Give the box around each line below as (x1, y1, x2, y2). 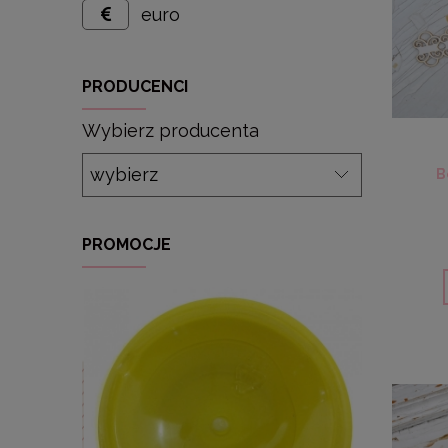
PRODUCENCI (82, 77, 188, 97)
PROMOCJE (82, 235, 171, 255)
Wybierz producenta (82, 120, 259, 142)
